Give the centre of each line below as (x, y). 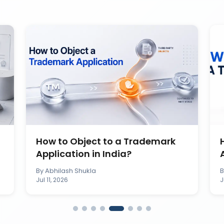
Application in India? (84, 153)
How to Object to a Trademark (106, 141)
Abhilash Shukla (70, 170)
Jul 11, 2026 (52, 179)
